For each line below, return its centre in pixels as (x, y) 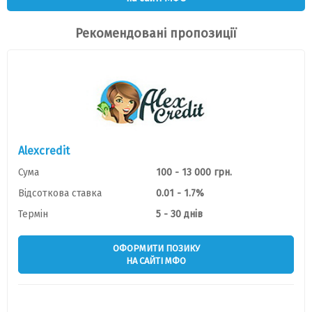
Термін (33, 214)
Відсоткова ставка (60, 193)
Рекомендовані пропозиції (156, 33)
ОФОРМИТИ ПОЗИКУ (156, 248)
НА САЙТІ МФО (156, 260)
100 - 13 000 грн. (194, 172)
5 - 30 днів (179, 214)
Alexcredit (44, 151)
